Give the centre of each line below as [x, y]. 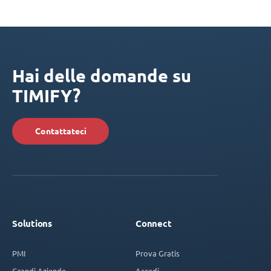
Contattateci [60, 131]
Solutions [32, 223]
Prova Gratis [158, 253]
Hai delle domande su [102, 75]
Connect [154, 223]
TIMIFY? [46, 95]
